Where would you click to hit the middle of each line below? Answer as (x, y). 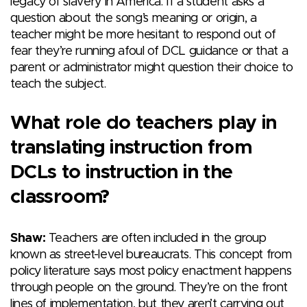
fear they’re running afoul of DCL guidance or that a (149, 51)
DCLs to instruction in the (122, 172)
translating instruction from (131, 148)
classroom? (60, 197)
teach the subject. (58, 84)
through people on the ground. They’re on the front (149, 287)
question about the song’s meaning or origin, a (134, 18)
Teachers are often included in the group (156, 238)
